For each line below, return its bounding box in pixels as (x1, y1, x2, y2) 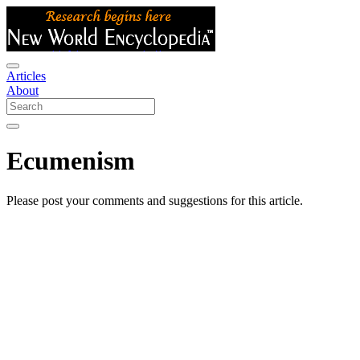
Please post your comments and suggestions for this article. (6, 193, 303, 207)
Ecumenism (6, 146, 135, 176)
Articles (6, 69, 46, 83)
